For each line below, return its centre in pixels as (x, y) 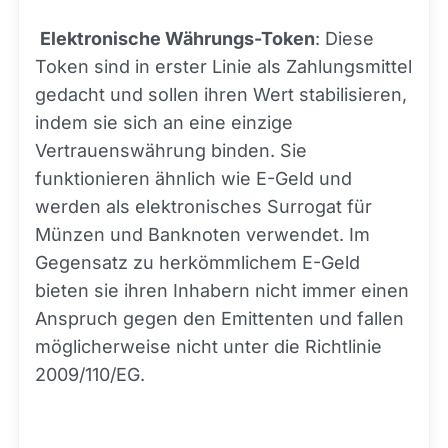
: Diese (344, 39)
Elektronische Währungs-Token (177, 39)
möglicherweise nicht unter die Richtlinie (208, 347)
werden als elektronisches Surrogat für (203, 207)
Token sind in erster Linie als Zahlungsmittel (223, 67)
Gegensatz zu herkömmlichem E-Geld (197, 263)
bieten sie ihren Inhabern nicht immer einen (222, 291)
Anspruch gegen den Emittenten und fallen (219, 319)
